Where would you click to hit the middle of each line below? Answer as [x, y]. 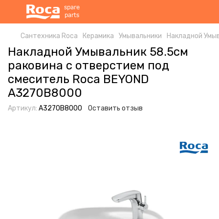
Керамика [98, 36]
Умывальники [140, 36]
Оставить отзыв [115, 108]
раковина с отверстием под [88, 66]
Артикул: [22, 108]
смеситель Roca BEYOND [78, 79]
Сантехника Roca [49, 36]
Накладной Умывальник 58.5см [98, 52]
